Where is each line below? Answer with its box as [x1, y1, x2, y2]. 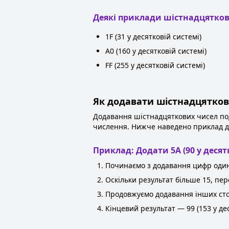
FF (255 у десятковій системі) [105, 60, 205, 70]
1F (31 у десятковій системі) [105, 32, 201, 41]
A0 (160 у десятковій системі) [105, 46, 207, 56]
